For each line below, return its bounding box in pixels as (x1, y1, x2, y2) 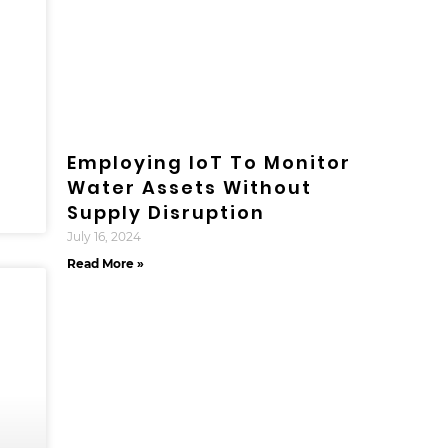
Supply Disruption (66, 200, 265, 226)
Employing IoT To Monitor (66, 150, 351, 176)
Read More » (66, 256, 144, 272)
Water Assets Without (66, 175, 312, 201)
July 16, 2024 (66, 229, 141, 245)
